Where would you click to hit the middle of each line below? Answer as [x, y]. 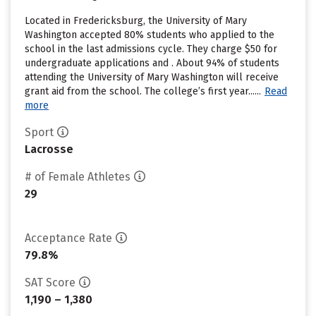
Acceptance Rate [68, 238]
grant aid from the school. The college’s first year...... [143, 91]
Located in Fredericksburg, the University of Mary [136, 21]
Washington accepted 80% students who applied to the [150, 35]
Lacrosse [49, 149]
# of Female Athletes [78, 177]
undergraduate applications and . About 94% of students [152, 63]
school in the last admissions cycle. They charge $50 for [151, 49]
